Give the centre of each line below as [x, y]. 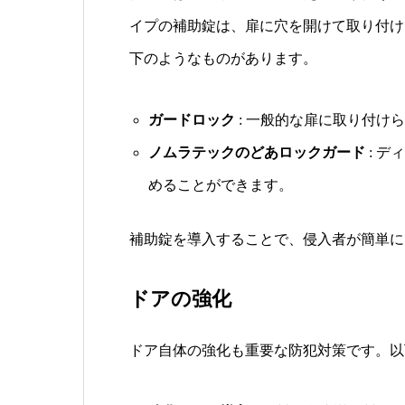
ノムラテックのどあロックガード [256, 152]
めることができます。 [220, 184]
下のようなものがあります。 [223, 58]
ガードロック [191, 119]
